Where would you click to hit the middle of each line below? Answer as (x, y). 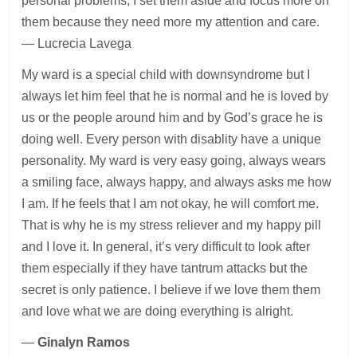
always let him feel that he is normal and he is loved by (175, 96)
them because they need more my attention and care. (173, 22)
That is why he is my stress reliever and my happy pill (172, 225)
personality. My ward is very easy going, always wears (174, 160)
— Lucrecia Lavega (77, 43)
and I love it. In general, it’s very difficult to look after (166, 246)
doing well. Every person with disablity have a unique (172, 139)
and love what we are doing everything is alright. (159, 311)
